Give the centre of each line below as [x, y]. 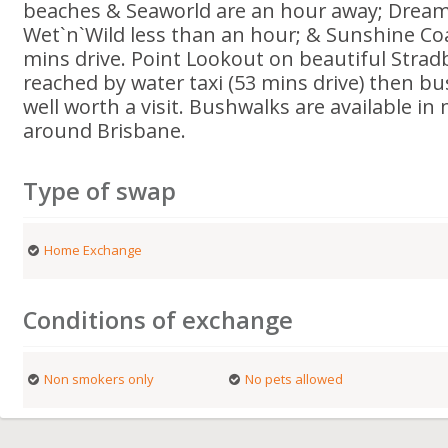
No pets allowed [293, 379]
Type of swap [100, 191]
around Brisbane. [105, 130]
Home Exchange [93, 250]
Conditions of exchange [158, 320]
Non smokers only [99, 379]
